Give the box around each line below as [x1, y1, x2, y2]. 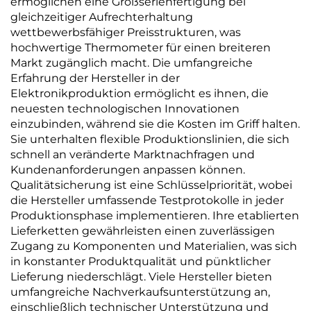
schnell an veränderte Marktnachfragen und [10, 148, 255, 161]
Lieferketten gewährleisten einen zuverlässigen [10, 224, 275, 237]
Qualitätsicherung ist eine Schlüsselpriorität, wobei [10, 178, 292, 192]
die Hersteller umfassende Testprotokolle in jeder [10, 194, 284, 207]
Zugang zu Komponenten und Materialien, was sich [10, 239, 297, 253]
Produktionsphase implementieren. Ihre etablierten [10, 209, 299, 222]
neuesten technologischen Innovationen [10, 102, 239, 115]
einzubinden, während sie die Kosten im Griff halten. [10, 117, 300, 131]
